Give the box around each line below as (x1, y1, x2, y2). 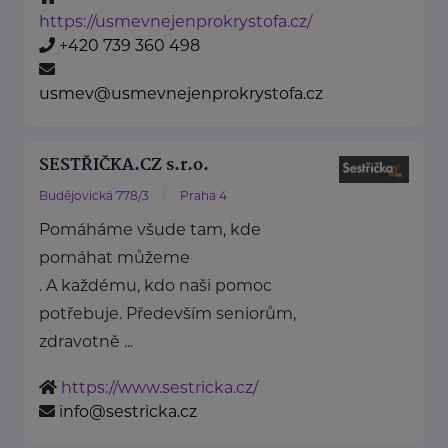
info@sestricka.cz (59, 402, 197, 422)
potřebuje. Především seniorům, (39, 304, 296, 324)
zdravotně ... (39, 332, 133, 352)
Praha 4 (180, 188, 227, 204)
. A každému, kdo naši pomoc (39, 276, 272, 296)
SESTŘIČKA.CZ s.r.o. (39, 152, 209, 180)
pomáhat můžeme (39, 248, 190, 268)
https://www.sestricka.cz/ (61, 378, 258, 398)
